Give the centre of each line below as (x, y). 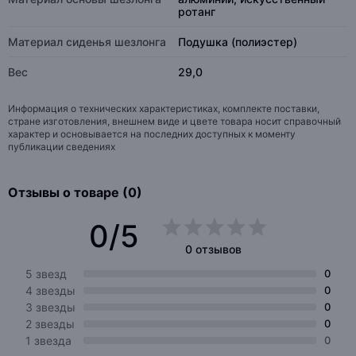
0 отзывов (213, 249)
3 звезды (50, 307)
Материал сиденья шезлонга (87, 42)
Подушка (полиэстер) (238, 42)
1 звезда (48, 341)
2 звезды (50, 324)
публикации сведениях (62, 147)
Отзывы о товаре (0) (75, 192)
